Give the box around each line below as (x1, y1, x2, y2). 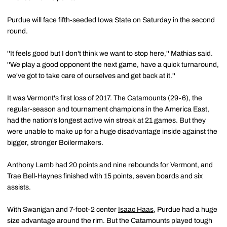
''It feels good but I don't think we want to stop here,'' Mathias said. (7, 49, 213, 57)
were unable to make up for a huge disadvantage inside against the (7, 127, 217, 135)
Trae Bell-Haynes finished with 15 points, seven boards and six (7, 172, 203, 180)
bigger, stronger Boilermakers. (7, 138, 103, 146)
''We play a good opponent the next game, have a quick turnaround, (7, 60, 219, 68)
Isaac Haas (118, 205, 154, 213)
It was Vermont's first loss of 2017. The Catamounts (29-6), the (7, 94, 202, 102)
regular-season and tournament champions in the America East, (7, 105, 209, 113)
